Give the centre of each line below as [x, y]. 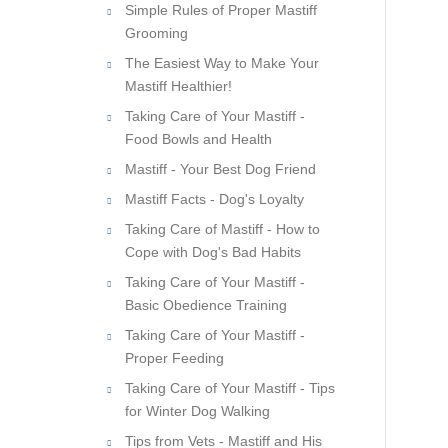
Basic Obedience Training [206, 305]
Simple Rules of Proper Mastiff [221, 10]
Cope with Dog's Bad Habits [213, 252]
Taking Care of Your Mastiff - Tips [230, 388]
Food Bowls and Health [198, 139]
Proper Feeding [174, 358]
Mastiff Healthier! [178, 86]
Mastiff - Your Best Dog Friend [220, 169]
